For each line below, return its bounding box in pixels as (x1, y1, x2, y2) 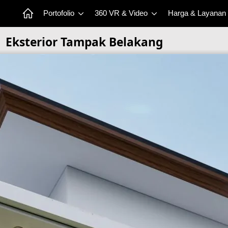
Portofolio (43, 9, 76, 18)
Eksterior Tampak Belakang (5, 34, 163, 50)
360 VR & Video (95, 9, 150, 18)
